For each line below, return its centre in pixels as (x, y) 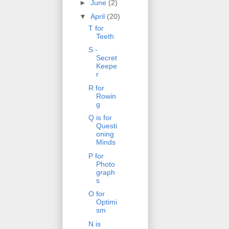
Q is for (100, 118)
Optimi (106, 202)
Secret (106, 58)
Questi (106, 126)
